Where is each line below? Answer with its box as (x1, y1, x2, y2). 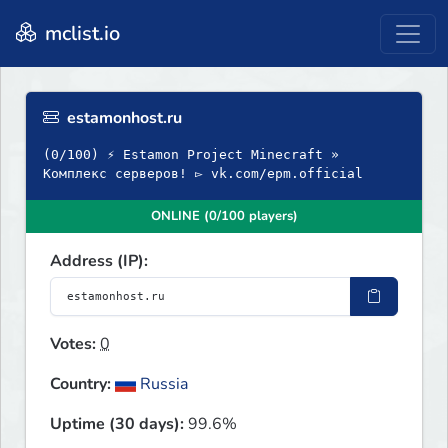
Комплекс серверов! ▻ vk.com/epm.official (43, 166, 363, 182)
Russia (136, 373, 189, 396)
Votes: (50, 333, 96, 356)
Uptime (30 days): (50, 413, 184, 436)
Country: (50, 373, 111, 396)
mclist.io (40, 19, 120, 47)
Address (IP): (50, 250, 148, 273)
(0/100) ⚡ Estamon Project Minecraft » (43, 147, 339, 163)
